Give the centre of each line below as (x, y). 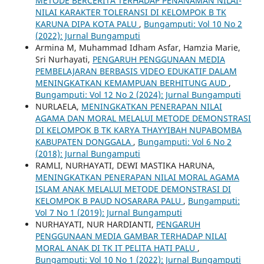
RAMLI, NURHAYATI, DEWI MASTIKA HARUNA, (125, 165)
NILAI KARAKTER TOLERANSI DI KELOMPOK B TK (131, 12)
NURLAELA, (58, 106)
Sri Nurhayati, (64, 59)
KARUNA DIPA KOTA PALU (87, 24)
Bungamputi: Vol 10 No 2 (193, 24)
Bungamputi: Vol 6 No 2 (184, 141)
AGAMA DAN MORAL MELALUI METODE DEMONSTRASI (143, 118)
